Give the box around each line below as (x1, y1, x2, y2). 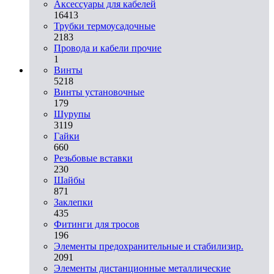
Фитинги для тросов (54, 218, 139, 229)
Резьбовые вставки (54, 152, 133, 163)
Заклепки (54, 196, 93, 207)
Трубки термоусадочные (54, 20, 155, 31)
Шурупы (54, 108, 91, 119)
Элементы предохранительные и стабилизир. (54, 240, 243, 251)
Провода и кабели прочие (54, 42, 161, 53)
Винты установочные (54, 86, 144, 97)
